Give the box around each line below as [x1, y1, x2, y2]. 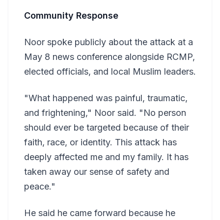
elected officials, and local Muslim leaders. [24, 66, 196, 77]
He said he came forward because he [24, 208, 175, 219]
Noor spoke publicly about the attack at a [24, 37, 193, 48]
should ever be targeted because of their [24, 122, 189, 133]
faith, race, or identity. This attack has [24, 137, 177, 148]
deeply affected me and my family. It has [24, 152, 189, 163]
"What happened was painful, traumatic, [24, 93, 188, 104]
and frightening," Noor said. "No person [24, 108, 186, 118]
